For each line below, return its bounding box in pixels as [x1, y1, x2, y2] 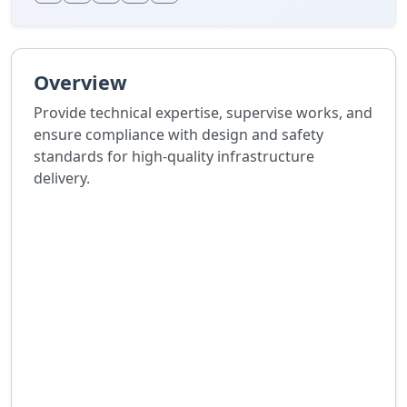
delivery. [34, 168, 90, 189]
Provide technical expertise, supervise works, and [34, 103, 372, 124]
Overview [34, 69, 127, 96]
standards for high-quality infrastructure [34, 146, 314, 167]
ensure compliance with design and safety [34, 124, 323, 145]
